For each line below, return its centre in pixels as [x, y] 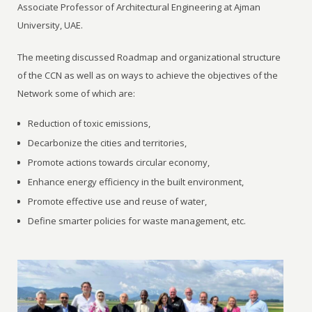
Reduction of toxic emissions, [89, 124]
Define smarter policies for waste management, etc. [137, 221]
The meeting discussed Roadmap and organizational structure [149, 57]
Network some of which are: [77, 94]
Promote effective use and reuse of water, [118, 202]
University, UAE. [50, 25]
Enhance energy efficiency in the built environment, [136, 182]
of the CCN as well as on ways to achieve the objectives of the [148, 76]
